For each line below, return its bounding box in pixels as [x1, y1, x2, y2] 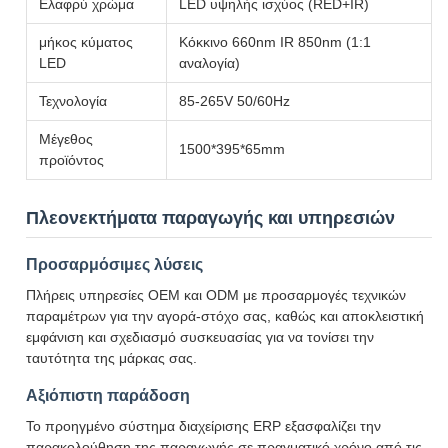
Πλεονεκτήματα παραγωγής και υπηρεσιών [26, 208, 395, 228]
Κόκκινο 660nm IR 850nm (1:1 [179, 34, 371, 50]
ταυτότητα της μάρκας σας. [26, 350, 197, 366]
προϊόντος [39, 152, 104, 168]
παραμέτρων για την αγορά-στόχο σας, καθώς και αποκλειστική [26, 308, 424, 324]
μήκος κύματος [39, 34, 133, 50]
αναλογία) [179, 55, 240, 71]
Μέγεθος [39, 131, 93, 147]
